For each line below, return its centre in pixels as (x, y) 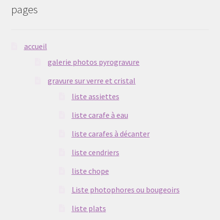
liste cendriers (95, 152)
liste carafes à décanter (110, 134)
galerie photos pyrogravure (94, 62)
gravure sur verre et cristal (92, 81)
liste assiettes (95, 96)
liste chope (90, 171)
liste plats (89, 208)
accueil (35, 46)
